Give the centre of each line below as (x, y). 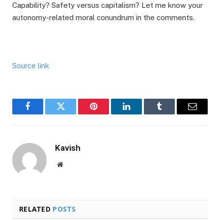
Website (73, 164)
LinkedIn (142, 114)
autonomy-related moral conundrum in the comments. (103, 17)
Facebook (44, 114)
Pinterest (108, 114)
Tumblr (172, 114)
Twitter (73, 114)
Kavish (68, 148)
